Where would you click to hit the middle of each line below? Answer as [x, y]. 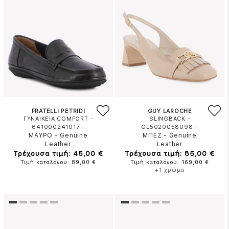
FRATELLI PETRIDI [58, 111]
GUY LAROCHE [170, 111]
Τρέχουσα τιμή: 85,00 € [170, 153]
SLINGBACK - [170, 119]
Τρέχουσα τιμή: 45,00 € [59, 153]
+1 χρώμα [170, 170]
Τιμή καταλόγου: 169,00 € [170, 162]
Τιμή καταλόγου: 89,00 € [59, 162]
